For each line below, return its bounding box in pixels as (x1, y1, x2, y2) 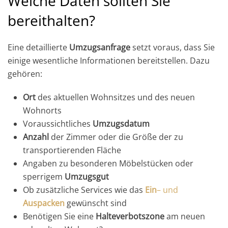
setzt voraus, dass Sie (130, 41, 215, 53)
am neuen (164, 210, 205, 222)
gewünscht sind (65, 197, 127, 209)
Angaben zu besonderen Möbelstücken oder (23, 157, 193, 169)
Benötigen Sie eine (23, 210, 96, 222)
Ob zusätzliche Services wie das (23, 184, 145, 195)
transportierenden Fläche (23, 144, 121, 156)
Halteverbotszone (96, 210, 164, 222)
